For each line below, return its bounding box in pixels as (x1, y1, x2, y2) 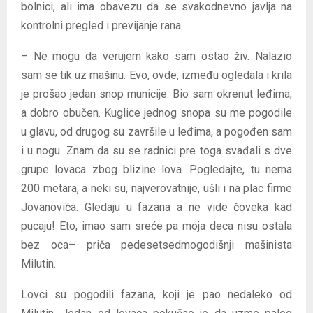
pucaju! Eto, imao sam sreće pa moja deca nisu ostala (21, 219, 292, 233)
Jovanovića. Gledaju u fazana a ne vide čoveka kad (21, 201, 292, 214)
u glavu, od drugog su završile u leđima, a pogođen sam (21, 125, 292, 138)
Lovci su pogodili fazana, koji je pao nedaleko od (21, 288, 292, 301)
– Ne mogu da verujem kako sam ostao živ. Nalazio (21, 50, 292, 63)
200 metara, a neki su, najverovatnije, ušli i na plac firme (21, 182, 292, 195)
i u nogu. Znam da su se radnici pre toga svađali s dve (21, 144, 292, 157)
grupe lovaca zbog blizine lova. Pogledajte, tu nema (21, 163, 292, 176)
